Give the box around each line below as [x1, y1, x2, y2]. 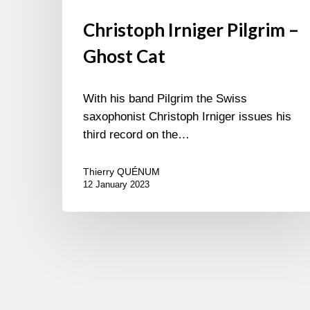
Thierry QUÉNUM [83, 166, 160, 178]
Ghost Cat [83, 45, 165, 68]
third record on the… [83, 128, 190, 142]
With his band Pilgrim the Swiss [83, 92, 247, 106]
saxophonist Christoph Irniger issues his [83, 110, 291, 124]
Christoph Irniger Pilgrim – [83, 19, 299, 42]
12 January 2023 [83, 179, 149, 190]
